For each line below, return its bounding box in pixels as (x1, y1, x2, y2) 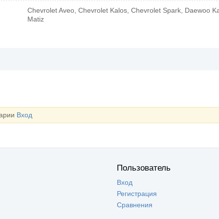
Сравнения (117, 200, 153, 209)
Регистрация (117, 189, 157, 197)
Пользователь (117, 163, 171, 173)
